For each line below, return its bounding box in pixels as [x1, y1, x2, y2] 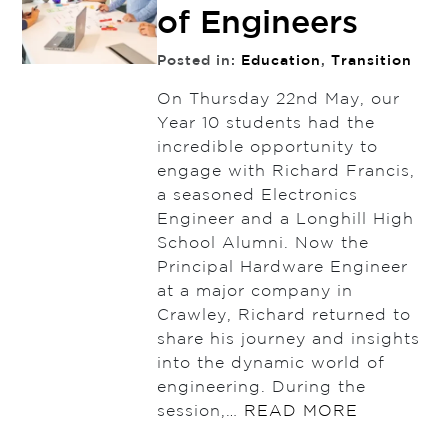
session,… [156, 404, 244, 420]
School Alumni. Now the [156, 236, 369, 252]
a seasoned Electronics [156, 188, 358, 204]
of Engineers [156, 10, 358, 39]
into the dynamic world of [156, 356, 385, 372]
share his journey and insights [156, 332, 420, 348]
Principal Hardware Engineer [156, 260, 408, 276]
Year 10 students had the [156, 116, 375, 132]
